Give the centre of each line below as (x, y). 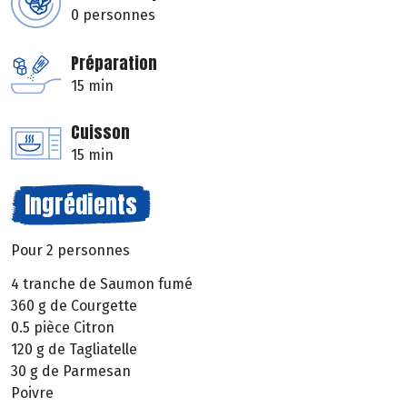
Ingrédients (81, 205)
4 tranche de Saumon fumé (102, 284)
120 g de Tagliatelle (74, 350)
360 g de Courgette (74, 306)
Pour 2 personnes (70, 251)
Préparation (114, 64)
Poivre (32, 393)
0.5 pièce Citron (63, 328)
